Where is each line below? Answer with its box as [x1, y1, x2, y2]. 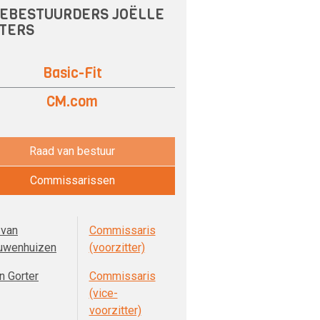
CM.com [46, 92, 98, 111]
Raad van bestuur [29, 144, 115, 158]
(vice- [89, 286, 118, 300]
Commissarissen [29, 174, 115, 187]
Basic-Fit [42, 64, 102, 83]
